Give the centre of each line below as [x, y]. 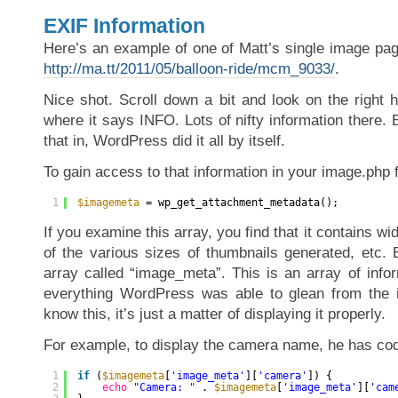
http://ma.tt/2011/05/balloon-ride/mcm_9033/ [189, 69]
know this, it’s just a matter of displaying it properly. [215, 314]
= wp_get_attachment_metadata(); [242, 203]
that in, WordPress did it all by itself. [164, 141]
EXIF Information [124, 26]
